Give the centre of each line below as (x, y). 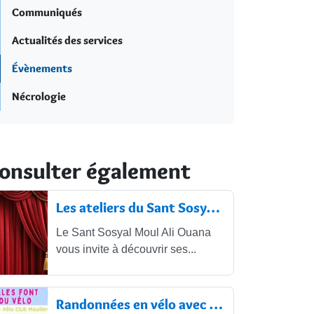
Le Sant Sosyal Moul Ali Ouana (133, 233)
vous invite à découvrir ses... (126, 250)
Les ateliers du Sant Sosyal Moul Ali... (213, 208)
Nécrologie (39, 97)
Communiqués (47, 13)
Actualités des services (67, 41)
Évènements (42, 69)
